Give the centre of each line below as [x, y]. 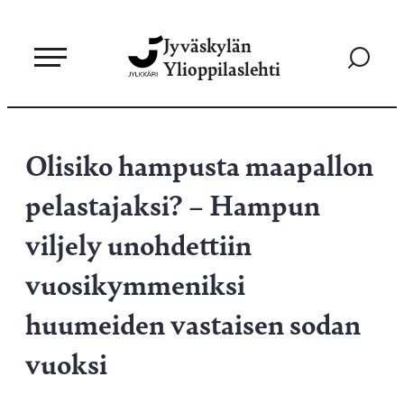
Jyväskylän [207, 45]
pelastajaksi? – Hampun [173, 204]
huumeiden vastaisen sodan [193, 323]
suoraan [34, 44]
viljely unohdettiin [138, 243]
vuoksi [66, 363]
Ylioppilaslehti [222, 68]
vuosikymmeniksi [135, 283]
